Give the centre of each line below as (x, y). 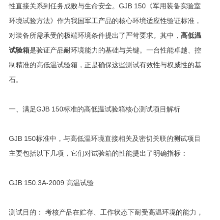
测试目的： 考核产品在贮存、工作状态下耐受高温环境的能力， (106, 212)
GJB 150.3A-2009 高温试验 (51, 183)
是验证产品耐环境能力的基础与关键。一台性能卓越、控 (115, 50)
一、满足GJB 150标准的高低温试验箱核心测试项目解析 (94, 109)
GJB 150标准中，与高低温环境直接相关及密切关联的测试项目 (105, 138)
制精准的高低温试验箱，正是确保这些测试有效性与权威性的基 (105, 65)
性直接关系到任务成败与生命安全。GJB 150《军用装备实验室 (105, 6)
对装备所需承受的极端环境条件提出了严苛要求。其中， (95, 35)
